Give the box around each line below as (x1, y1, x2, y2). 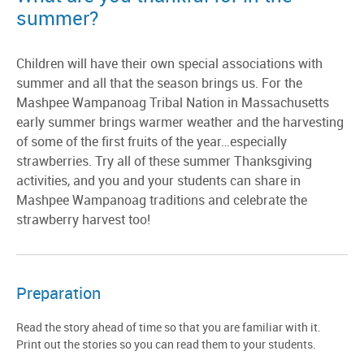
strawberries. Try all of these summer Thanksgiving (16, 155, 312, 169)
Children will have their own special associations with (16, 58, 323, 71)
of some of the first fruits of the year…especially (16, 136, 287, 149)
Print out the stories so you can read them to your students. (16, 339, 316, 351)
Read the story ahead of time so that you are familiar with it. (16, 322, 321, 334)
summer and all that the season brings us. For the (16, 77, 302, 91)
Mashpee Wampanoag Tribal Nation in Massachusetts (16, 97, 329, 110)
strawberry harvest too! (16, 214, 150, 227)
